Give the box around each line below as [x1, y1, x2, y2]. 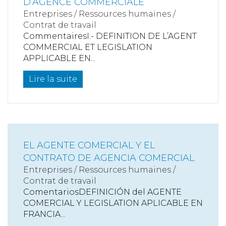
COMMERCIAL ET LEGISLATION [23, 42, 152, 52]
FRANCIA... [23, 209, 66, 219]
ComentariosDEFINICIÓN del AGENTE [23, 187, 182, 197]
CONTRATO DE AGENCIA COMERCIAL [23, 152, 194, 163]
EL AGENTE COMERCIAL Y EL [23, 140, 155, 151]
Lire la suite [29, 74, 77, 84]
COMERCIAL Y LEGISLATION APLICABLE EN [23, 198, 203, 208]
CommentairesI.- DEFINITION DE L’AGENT [23, 31, 197, 41]
